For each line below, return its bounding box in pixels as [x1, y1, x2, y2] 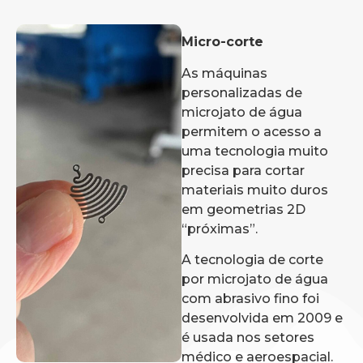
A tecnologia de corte [181, 252, 323, 268]
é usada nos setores [181, 330, 314, 346]
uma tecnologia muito [181, 143, 328, 159]
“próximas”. [181, 220, 258, 237]
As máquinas [181, 65, 267, 81]
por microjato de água [181, 271, 328, 288]
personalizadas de [181, 84, 302, 100]
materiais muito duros [181, 181, 328, 198]
